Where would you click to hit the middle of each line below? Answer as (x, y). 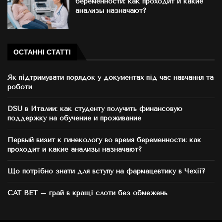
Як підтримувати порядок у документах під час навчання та (111, 77)
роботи (20, 87)
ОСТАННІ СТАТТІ (42, 52)
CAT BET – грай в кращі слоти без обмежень (87, 193)
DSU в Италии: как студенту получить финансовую (95, 109)
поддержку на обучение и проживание (74, 118)
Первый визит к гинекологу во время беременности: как (104, 140)
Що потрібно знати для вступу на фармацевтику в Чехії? (106, 171)
